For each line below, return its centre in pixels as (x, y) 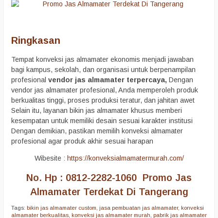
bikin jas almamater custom (62, 208)
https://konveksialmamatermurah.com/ (125, 158)
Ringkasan (36, 40)
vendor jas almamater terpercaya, (108, 80)
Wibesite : (51, 158)
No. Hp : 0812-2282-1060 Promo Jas (109, 177)
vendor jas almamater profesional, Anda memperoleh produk (105, 90)
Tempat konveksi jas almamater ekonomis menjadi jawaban (102, 60)
